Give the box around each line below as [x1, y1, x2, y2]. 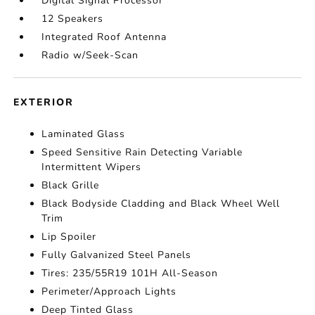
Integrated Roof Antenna [41, 30, 167, 44]
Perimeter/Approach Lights [41, 285, 177, 298]
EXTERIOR [13, 96, 75, 109]
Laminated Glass [41, 127, 126, 141]
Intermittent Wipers [41, 160, 142, 174]
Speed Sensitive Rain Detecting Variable [41, 146, 243, 159]
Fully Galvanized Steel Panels [41, 248, 192, 262]
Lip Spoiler [41, 230, 97, 243]
